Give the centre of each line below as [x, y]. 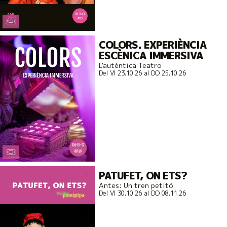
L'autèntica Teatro [130, 65]
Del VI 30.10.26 [120, 193]
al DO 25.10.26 [164, 73]
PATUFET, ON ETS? [143, 175]
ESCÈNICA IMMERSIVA [151, 56]
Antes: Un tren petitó [136, 185]
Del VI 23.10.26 [120, 73]
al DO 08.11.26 [164, 193]
